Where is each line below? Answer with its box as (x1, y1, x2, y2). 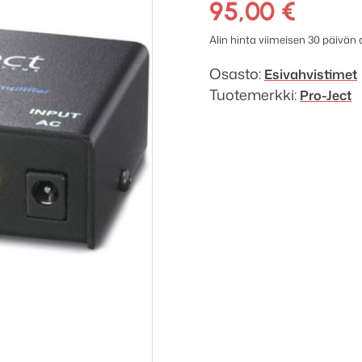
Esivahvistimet (264, 64, 357, 83)
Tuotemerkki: (209, 83, 300, 105)
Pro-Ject (300, 85, 351, 104)
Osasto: (209, 62, 264, 84)
